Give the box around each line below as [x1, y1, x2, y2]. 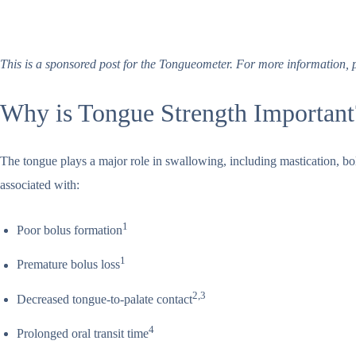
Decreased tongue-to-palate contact [16, 292, 192, 306]
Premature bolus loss [16, 257, 120, 272]
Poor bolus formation [16, 223, 122, 238]
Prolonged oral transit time [16, 327, 149, 341]
